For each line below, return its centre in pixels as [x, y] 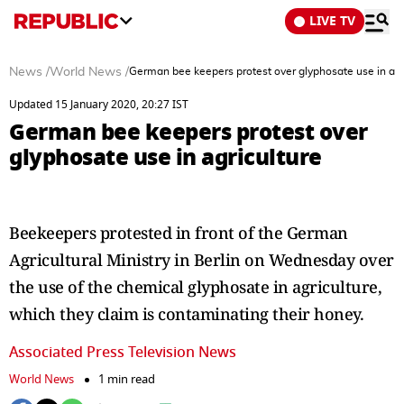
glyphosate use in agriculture [165, 157]
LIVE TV [332, 21]
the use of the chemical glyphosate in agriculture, [195, 287]
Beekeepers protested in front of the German [179, 233]
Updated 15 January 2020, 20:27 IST [99, 105]
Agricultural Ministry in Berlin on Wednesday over [202, 260]
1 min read [127, 379]
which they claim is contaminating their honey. [186, 314]
